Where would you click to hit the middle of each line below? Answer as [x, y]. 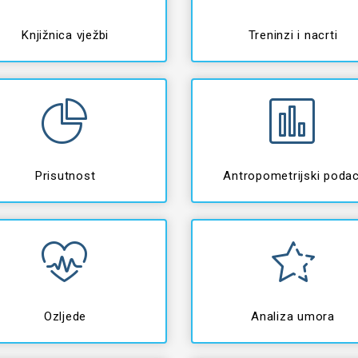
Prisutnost [65, 176]
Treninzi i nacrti [293, 35]
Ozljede [65, 316]
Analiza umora [293, 316]
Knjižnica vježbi [65, 35]
